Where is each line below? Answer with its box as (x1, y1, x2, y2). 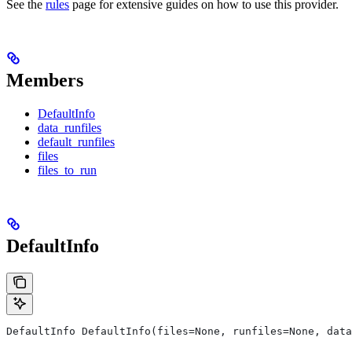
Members (6, 70, 83, 91)
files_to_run (38, 163, 97, 178)
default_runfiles (38, 135, 115, 149)
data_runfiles (38, 121, 101, 135)
